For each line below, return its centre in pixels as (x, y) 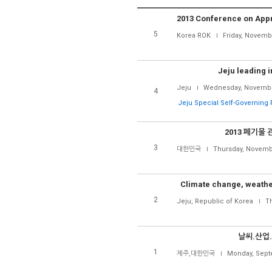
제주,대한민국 (196, 253)
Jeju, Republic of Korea (215, 201)
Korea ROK (194, 36)
